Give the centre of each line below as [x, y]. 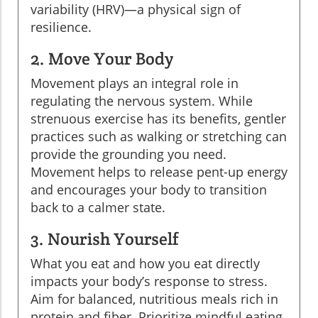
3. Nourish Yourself [105, 238]
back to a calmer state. [98, 207]
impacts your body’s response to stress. [149, 281]
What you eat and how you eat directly [145, 263]
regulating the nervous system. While [142, 100]
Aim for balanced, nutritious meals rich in [154, 298]
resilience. [61, 27]
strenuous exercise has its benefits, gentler [158, 118]
